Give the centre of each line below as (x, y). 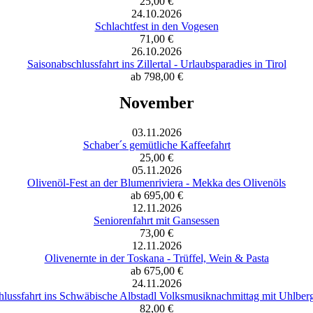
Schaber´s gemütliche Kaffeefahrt (156, 145)
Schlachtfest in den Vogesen (156, 26)
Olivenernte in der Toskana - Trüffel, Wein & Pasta (156, 258)
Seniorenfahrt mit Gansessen (156, 220)
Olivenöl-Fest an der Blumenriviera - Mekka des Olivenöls (156, 182)
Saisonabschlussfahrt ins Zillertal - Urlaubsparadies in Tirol (156, 64)
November (156, 102)
